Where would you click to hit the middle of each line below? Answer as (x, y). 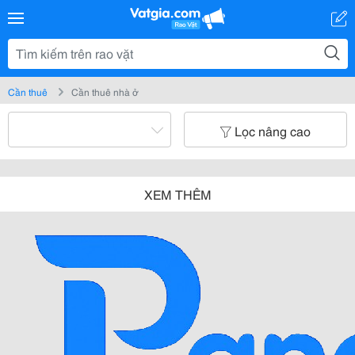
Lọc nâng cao (273, 130)
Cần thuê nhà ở (105, 92)
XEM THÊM (177, 194)
